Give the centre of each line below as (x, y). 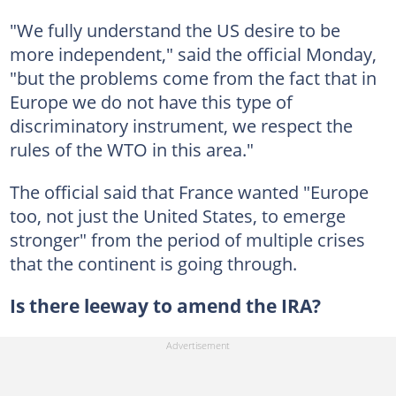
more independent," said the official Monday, (193, 54)
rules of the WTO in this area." (131, 149)
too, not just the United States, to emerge (177, 216)
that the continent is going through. (153, 263)
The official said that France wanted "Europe (189, 192)
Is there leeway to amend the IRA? (165, 306)
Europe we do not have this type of (151, 102)
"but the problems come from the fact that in (193, 78)
